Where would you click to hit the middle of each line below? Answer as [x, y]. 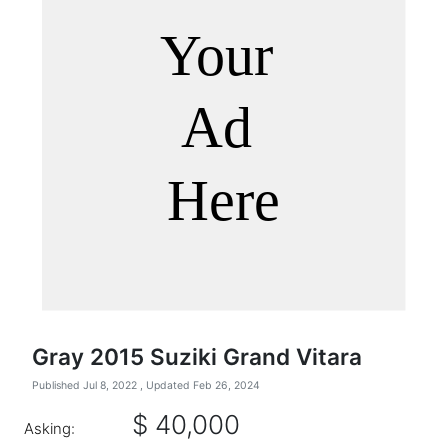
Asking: [49, 428]
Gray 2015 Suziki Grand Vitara [197, 357]
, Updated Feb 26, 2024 [200, 386]
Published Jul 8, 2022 [86, 386]
